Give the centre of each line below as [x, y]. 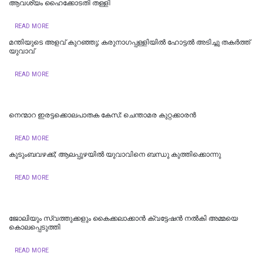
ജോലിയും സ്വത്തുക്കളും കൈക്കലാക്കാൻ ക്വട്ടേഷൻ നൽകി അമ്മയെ [123, 218]
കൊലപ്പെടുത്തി [35, 227]
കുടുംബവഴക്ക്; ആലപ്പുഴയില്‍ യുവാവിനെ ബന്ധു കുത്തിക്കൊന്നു [115, 154]
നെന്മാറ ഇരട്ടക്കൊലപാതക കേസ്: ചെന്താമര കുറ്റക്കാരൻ [102, 115]
